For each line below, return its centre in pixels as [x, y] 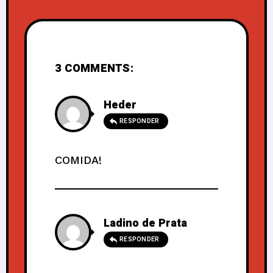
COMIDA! [78, 160]
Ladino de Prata [145, 223]
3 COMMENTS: [94, 68]
